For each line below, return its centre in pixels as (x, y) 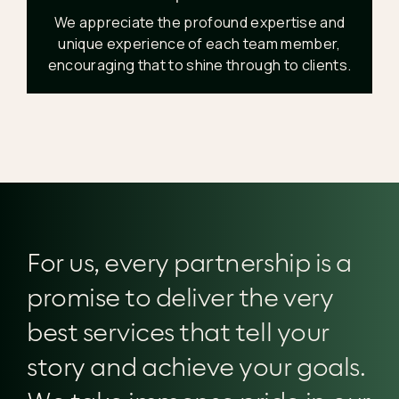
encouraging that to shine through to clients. (199, 65)
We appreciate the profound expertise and (199, 22)
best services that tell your (178, 331)
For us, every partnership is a (189, 262)
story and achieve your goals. (196, 366)
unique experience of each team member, (199, 44)
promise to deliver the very (180, 297)
